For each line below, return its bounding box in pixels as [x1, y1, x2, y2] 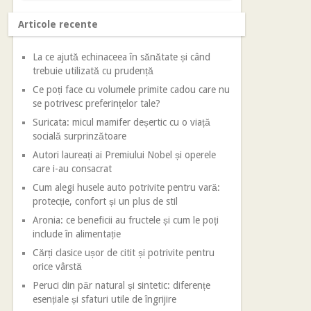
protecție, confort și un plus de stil [33, 196, 178, 207]
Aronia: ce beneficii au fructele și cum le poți [33, 215, 219, 226]
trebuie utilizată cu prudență [33, 65, 154, 76]
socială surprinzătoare [33, 131, 127, 142]
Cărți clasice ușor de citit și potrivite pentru [33, 247, 215, 258]
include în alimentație [33, 228, 121, 239]
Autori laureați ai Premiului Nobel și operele [33, 149, 217, 160]
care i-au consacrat [33, 163, 112, 174]
